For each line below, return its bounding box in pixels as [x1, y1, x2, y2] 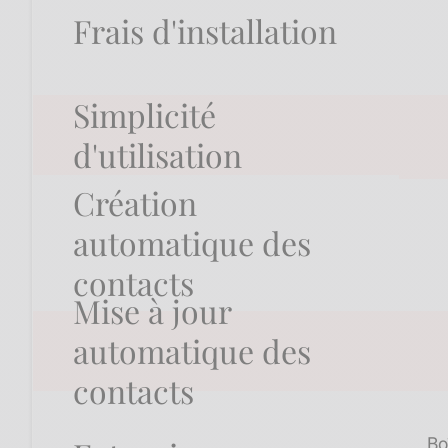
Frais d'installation [73, 9, 337, 53]
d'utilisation [73, 133, 242, 177]
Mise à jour [73, 289, 231, 333]
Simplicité [73, 93, 216, 137]
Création [73, 181, 197, 225]
